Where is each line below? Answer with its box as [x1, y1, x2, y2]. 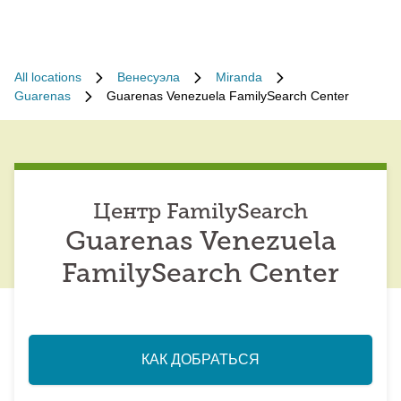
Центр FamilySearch [93, 202, 308, 224]
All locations [14, 70, 81, 84]
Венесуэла [117, 70, 180, 84]
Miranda [216, 70, 262, 84]
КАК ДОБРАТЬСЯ [141, 352, 260, 367]
